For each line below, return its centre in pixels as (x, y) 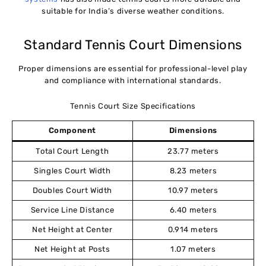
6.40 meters (193, 210)
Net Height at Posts (72, 249)
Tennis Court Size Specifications (133, 106)
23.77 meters (193, 151)
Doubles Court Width (72, 190)
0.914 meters (193, 229)
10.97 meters (193, 190)
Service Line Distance (72, 210)
